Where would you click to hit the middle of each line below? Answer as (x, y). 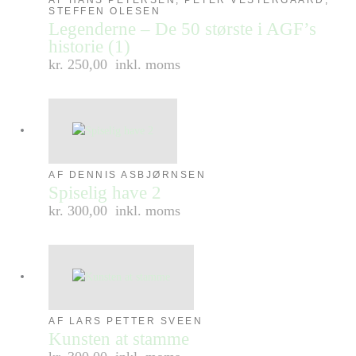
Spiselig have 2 (105, 192)
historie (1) (90, 46)
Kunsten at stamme (119, 339)
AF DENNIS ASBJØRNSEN (128, 174)
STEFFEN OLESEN (105, 11)
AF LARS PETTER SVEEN (126, 321)
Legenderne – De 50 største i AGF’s (183, 29)
